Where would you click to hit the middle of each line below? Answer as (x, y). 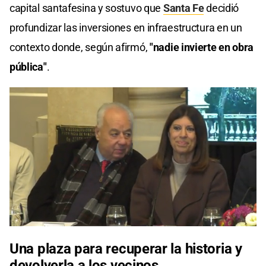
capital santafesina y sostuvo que (86, 8)
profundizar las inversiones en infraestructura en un (126, 28)
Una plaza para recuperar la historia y (126, 249)
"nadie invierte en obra (201, 47)
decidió (221, 8)
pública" (28, 67)
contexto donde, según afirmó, (79, 47)
